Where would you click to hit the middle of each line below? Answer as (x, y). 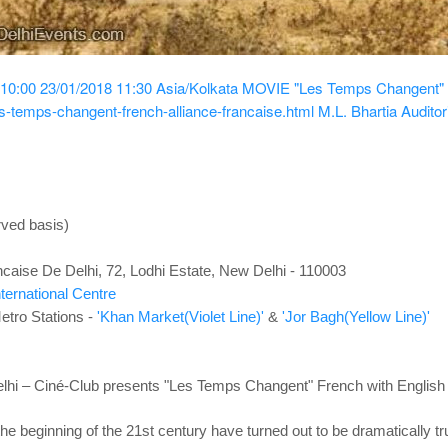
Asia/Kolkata (196, 87)
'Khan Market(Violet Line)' (180, 316)
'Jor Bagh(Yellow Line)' (355, 316)
